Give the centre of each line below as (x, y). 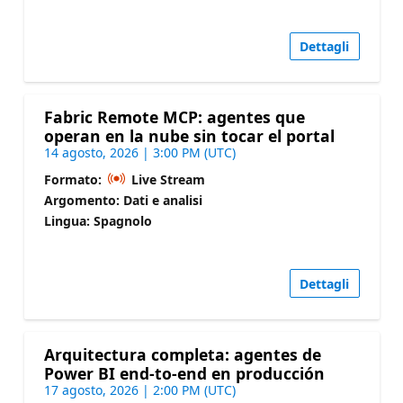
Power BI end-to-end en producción (184, 373)
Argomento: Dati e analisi (123, 200)
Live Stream (166, 179)
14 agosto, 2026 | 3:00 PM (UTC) (139, 152)
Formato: (74, 179)
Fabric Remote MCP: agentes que (174, 116)
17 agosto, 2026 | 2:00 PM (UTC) (139, 390)
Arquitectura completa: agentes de (182, 354)
